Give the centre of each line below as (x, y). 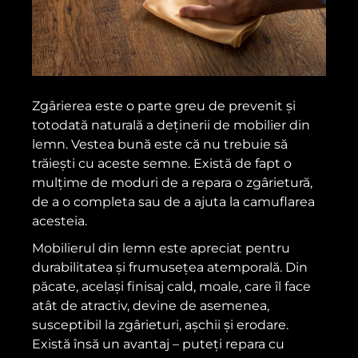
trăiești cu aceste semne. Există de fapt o (162, 164)
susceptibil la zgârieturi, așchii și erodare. (160, 325)
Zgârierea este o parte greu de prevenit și (164, 106)
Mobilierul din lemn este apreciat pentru (161, 249)
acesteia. (60, 221)
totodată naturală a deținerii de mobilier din (171, 125)
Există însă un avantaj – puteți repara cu (158, 344)
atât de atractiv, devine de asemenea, (151, 306)
